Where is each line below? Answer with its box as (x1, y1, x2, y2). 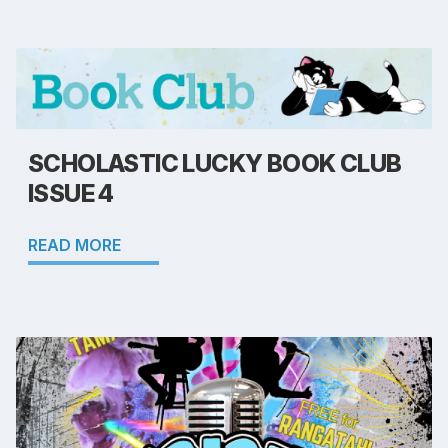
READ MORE (28, 235, 121, 256)
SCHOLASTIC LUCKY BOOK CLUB (28, 149, 402, 179)
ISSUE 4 (28, 179, 114, 209)
